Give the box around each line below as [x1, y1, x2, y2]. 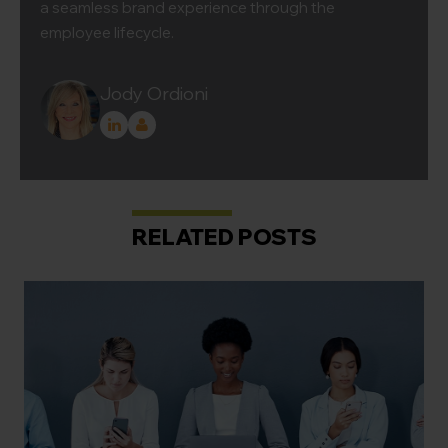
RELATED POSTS [131, 223, 317, 252]
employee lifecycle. [40, 23, 174, 43]
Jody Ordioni [100, 81, 208, 105]
